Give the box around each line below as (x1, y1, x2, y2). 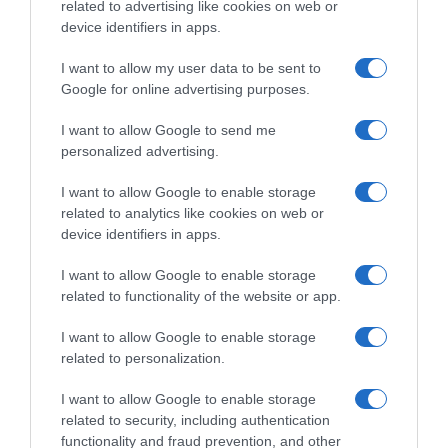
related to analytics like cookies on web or (61, 205, 324, 221)
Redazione (189, 257, 256, 274)
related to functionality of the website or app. (61, 288, 341, 304)
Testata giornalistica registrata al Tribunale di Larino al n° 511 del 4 (24, 403, 424, 419)
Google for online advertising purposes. (61, 81, 310, 97)
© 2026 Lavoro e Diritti (156, 384, 292, 400)
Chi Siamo (44, 257, 108, 274)
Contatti (123, 257, 174, 274)
